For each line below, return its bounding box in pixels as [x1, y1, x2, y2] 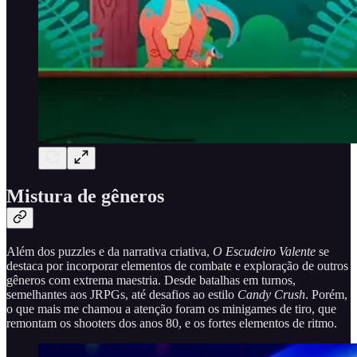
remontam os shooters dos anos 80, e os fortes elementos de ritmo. [6, 316, 337, 330]
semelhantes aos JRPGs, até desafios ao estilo [6, 287, 237, 301]
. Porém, [305, 287, 347, 301]
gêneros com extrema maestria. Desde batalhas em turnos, [6, 273, 296, 287]
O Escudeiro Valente [213, 244, 316, 258]
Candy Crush [237, 287, 305, 301]
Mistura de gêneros [6, 186, 164, 207]
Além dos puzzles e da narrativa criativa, [6, 244, 213, 258]
